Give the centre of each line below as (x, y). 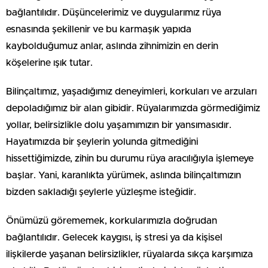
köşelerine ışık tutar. (49, 63)
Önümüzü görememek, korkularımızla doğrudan (112, 220)
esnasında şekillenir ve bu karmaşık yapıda (99, 29)
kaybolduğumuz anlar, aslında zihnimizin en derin (112, 46)
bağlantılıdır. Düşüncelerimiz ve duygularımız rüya (114, 12)
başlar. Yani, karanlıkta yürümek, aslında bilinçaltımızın (124, 175)
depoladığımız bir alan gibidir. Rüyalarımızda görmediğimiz (133, 108)
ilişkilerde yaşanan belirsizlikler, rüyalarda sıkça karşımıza (130, 254)
